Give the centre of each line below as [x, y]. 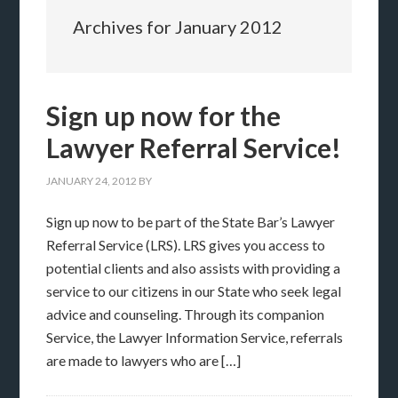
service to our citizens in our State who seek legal [194, 291]
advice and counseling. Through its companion [186, 314]
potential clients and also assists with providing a [194, 268]
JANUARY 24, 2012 [92, 181]
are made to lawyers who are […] [144, 360]
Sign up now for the [164, 115]
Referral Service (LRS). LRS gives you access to [186, 245]
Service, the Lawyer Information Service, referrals [195, 337]
